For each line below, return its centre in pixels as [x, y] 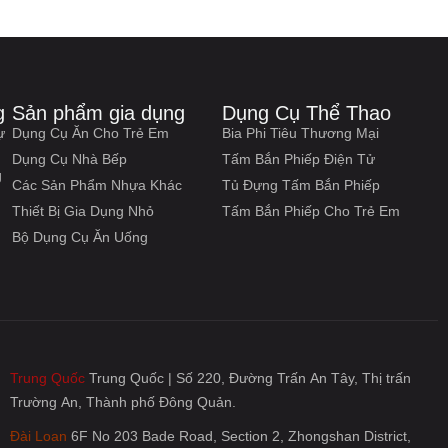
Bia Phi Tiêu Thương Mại [301, 133]
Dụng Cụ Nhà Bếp [70, 159]
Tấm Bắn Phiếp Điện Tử [299, 159]
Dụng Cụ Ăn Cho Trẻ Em [91, 133]
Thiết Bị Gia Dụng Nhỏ [83, 211]
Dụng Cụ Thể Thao [307, 113]
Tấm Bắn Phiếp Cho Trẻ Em [311, 211]
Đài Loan [38, 435]
